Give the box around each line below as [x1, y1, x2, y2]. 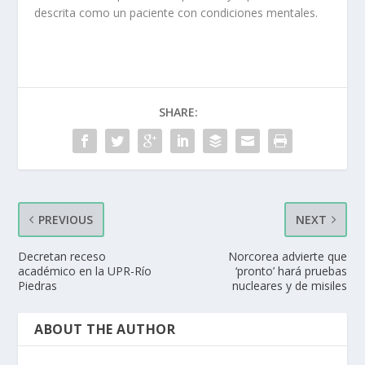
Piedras [18, 277, 58, 293]
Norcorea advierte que [227, 248, 347, 264]
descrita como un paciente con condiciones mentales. [34, 4, 319, 20]
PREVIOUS [38, 211, 94, 227]
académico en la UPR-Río [18, 262, 152, 279]
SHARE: [159, 103, 198, 120]
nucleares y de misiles [231, 277, 347, 293]
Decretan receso [18, 248, 107, 264]
